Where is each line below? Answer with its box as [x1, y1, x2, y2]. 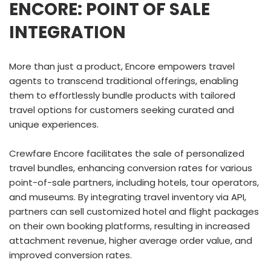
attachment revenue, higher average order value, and [9, 234, 252, 247]
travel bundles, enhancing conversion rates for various [9, 162, 252, 174]
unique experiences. [9, 118, 99, 131]
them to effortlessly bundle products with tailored [9, 89, 235, 102]
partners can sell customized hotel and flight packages [9, 205, 259, 218]
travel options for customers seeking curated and [9, 103, 234, 116]
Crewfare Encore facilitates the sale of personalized [9, 147, 244, 160]
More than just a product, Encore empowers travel [9, 60, 235, 73]
